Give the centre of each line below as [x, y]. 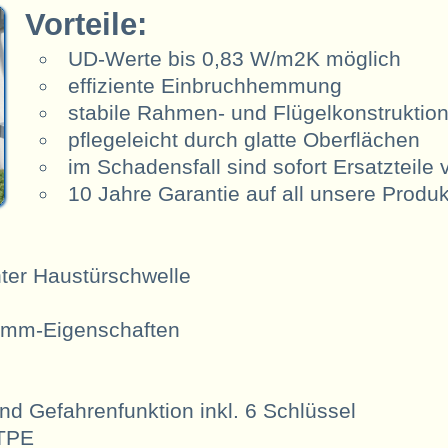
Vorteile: [86, 24]
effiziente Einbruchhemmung [205, 85]
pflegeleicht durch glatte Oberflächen [244, 139]
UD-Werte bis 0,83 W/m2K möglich [234, 58]
